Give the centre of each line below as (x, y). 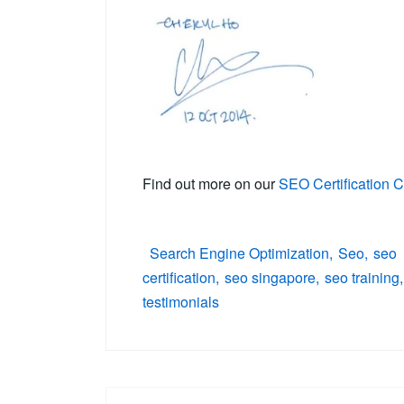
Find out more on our (211, 184)
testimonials (181, 302)
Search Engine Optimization (239, 253)
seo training (362, 278)
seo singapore (270, 278)
